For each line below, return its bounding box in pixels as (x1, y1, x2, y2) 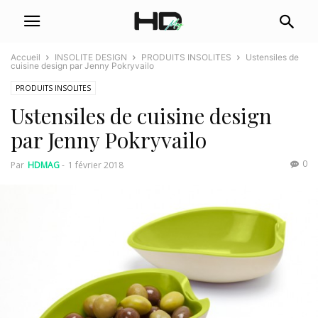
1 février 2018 (68, 159, 124, 171)
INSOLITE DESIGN (55, 52, 127, 62)
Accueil (11, 52, 40, 62)
